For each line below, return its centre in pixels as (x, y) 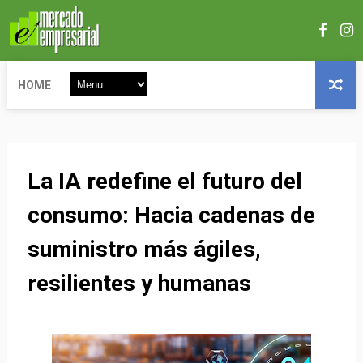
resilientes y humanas (139, 283)
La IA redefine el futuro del (164, 181)
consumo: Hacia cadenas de (171, 215)
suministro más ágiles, (144, 249)
